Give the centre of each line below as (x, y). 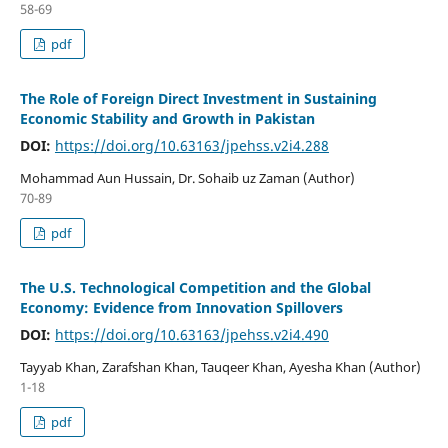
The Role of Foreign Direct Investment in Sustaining (198, 98)
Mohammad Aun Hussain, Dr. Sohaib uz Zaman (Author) (187, 177)
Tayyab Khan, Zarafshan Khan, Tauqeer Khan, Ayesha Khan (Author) (220, 366)
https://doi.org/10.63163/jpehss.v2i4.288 (191, 145)
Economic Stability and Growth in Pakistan (167, 118)
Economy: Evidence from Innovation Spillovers (181, 307)
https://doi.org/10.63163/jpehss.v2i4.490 (191, 334)
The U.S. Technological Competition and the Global (195, 287)
